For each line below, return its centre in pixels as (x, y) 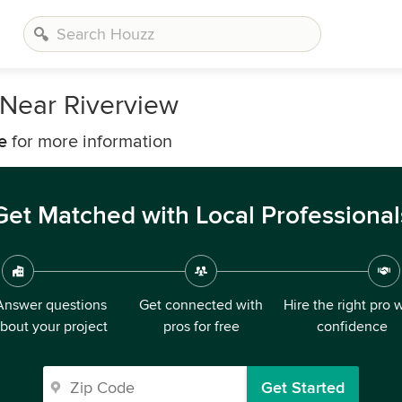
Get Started (303, 388)
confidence (352, 327)
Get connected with (201, 305)
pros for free (201, 327)
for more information (90, 142)
